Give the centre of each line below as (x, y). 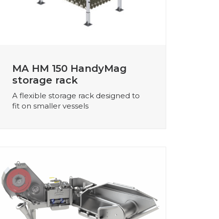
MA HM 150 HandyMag (69, 68)
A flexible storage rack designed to (76, 95)
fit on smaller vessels (50, 106)
